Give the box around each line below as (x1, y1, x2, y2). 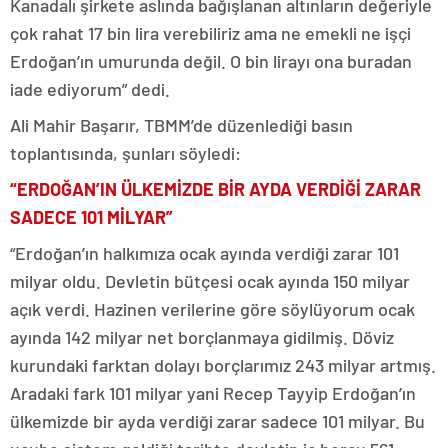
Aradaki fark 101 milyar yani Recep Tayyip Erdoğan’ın (10, 382, 416, 404)
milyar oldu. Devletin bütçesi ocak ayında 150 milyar (10, 270, 410, 292)
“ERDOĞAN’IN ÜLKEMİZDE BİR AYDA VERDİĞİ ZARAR (10, 178, 421, 200)
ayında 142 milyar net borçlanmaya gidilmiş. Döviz (10, 326, 394, 348)
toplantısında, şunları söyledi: (10, 142, 241, 164)
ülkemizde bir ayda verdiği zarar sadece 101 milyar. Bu (10, 410, 425, 432)
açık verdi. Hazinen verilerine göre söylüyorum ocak (10, 298, 415, 320)
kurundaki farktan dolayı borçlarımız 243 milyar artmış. (10, 354, 436, 376)
